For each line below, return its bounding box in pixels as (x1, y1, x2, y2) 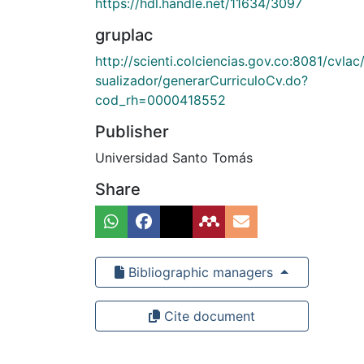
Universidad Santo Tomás (95, 149, 253, 166)
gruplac (95, 24, 153, 45)
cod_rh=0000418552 (95, 91, 226, 108)
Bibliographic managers (124, 263, 278, 280)
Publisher (95, 121, 169, 141)
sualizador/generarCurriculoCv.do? (95, 71, 308, 89)
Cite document (159, 307, 255, 324)
